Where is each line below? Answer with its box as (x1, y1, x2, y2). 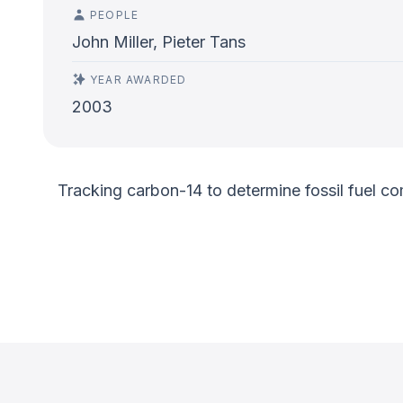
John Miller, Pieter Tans (72, 32, 246, 51)
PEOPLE (90, 8, 139, 22)
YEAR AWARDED (90, 73, 187, 86)
